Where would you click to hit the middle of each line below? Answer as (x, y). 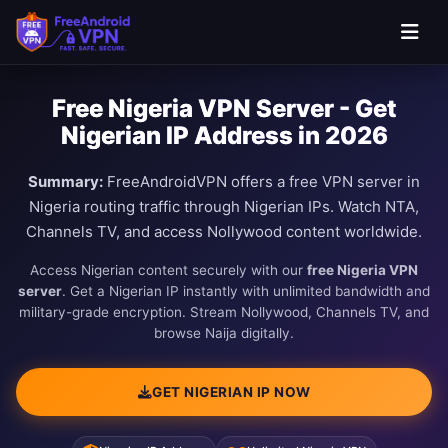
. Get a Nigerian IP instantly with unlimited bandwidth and (246, 291)
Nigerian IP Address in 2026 (224, 135)
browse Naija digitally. (224, 333)
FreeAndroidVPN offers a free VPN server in (261, 181)
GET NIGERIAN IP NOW (231, 391)
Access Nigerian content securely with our (168, 270)
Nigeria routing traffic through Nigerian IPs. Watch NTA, (224, 206)
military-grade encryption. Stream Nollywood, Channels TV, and (224, 312)
